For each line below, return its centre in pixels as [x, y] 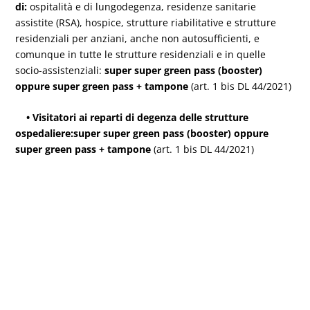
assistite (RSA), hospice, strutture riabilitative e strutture [146, 22]
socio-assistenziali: [60, 70]
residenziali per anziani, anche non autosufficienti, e [138, 38]
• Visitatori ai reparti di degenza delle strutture [132, 117]
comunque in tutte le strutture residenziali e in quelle [141, 54]
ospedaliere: [45, 133]
